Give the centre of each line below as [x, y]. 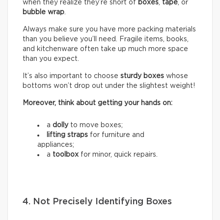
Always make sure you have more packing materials [109, 30]
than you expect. [51, 59]
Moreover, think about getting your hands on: [97, 103]
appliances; [56, 145]
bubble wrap [43, 13]
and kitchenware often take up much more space [105, 49]
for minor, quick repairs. [118, 155]
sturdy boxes [142, 76]
